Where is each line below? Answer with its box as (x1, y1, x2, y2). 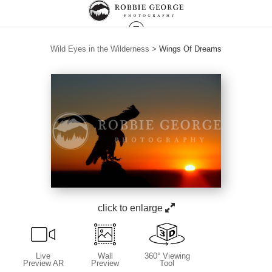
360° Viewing (144, 251, 190, 260)
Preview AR (22, 258, 64, 268)
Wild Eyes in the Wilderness (50, 44, 149, 53)
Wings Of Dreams (159, 44, 222, 53)
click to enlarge (97, 202, 165, 213)
